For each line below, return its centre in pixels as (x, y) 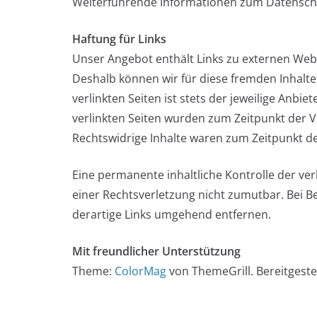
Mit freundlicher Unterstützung (156, 251)
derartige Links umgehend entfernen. (172, 214)
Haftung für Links (119, 39)
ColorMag (140, 271)
